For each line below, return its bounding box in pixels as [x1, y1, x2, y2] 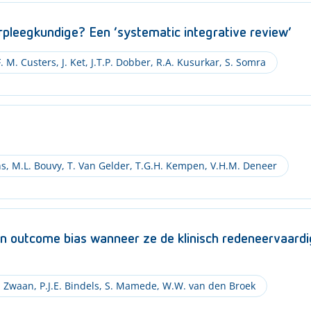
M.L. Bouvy [8, 158, 62, 172]
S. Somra [221, 56, 266, 69]
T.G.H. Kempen [132, 158, 205, 172]
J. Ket [58, 56, 85, 69]
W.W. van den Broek [159, 279, 255, 292]
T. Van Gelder [64, 158, 130, 172]
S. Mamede [101, 279, 157, 292]
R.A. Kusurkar [153, 56, 219, 69]
